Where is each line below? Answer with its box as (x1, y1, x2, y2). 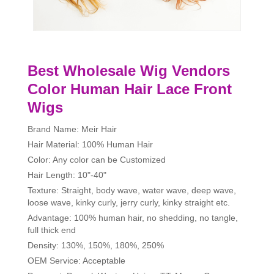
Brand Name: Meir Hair (28, 124, 117, 135)
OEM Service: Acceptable (28, 256, 125, 266)
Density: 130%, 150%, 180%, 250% (28, 240, 164, 251)
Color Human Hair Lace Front (28, 81, 232, 98)
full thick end (28, 225, 76, 235)
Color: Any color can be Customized (28, 155, 166, 165)
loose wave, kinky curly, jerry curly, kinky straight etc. (28, 198, 230, 208)
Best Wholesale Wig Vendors (28, 62, 230, 80)
